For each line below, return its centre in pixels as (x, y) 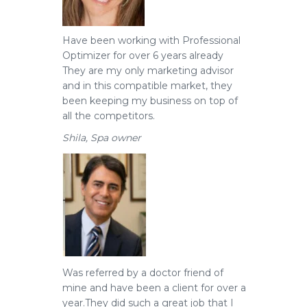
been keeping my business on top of (150, 101)
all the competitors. (109, 116)
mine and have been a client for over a (154, 288)
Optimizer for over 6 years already (143, 56)
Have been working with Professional (151, 40)
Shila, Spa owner (102, 138)
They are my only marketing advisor (148, 71)
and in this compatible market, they (147, 86)
